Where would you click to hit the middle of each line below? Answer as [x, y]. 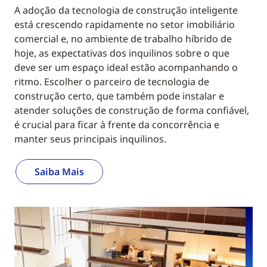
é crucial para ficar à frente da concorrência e [117, 125]
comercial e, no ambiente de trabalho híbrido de [123, 39]
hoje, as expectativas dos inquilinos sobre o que [122, 53]
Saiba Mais [59, 172]
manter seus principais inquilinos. [90, 139]
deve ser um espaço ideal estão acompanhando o [126, 67]
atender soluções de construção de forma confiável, [132, 110]
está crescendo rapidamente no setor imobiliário [125, 24]
